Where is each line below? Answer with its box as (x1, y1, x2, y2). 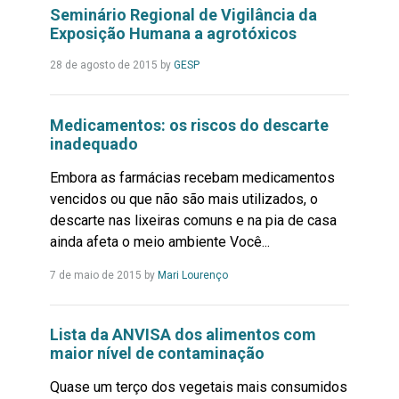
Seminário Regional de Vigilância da (49, 5, 317, 25)
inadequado (49, 134, 138, 153)
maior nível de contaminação (49, 343, 265, 362)
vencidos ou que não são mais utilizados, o (49, 190, 318, 208)
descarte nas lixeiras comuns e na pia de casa (49, 211, 337, 229)
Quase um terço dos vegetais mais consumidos (49, 378, 347, 395)
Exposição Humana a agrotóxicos (49, 24, 297, 44)
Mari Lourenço (157, 268, 228, 281)
